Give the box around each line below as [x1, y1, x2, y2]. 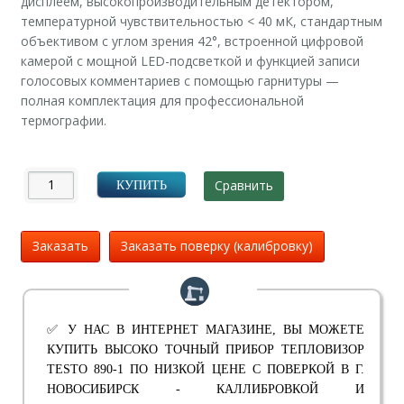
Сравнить [215, 177, 274, 195]
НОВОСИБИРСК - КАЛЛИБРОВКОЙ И [46, 382, 365, 397]
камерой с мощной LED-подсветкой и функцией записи [20, 52, 360, 70]
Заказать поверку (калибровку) [120, 237, 313, 255]
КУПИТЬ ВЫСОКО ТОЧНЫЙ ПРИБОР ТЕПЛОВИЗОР [46, 343, 365, 357]
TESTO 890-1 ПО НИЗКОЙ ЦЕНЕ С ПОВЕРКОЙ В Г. [46, 363, 365, 377]
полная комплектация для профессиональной [20, 92, 304, 110]
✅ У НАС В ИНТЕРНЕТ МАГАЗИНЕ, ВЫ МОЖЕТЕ [46, 323, 365, 337]
